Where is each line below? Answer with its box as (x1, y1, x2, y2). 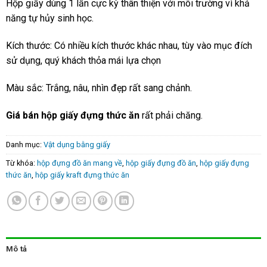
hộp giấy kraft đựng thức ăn (35, 170, 129, 179)
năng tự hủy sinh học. (6, 13, 94, 24)
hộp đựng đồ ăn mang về (37, 158, 122, 167)
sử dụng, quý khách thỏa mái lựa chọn (6, 55, 161, 67)
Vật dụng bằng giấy (44, 139, 110, 149)
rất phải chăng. (139, 109, 203, 121)
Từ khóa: (6, 158, 37, 167)
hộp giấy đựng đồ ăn (126, 158, 196, 167)
